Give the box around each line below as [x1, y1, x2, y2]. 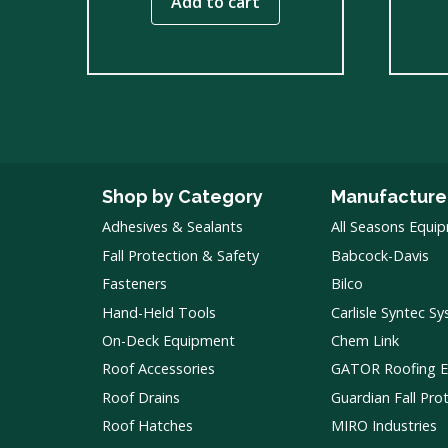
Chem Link [330, 330, 399, 350]
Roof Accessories [102, 359, 215, 379]
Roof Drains [102, 387, 180, 407]
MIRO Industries [330, 416, 437, 436]
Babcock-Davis [330, 245, 429, 265]
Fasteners [102, 274, 167, 294]
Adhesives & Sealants [102, 217, 243, 237]
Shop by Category [102, 186, 263, 208]
